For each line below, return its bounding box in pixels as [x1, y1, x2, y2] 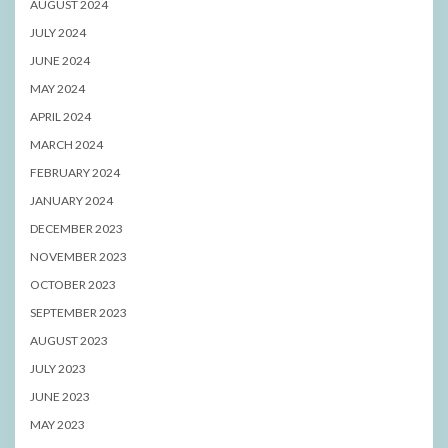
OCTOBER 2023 [30, 276, 116, 292]
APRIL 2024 [30, 108, 91, 124]
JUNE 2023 [30, 388, 90, 404]
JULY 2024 [30, 24, 86, 40]
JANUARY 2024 [30, 192, 113, 208]
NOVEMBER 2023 [30, 248, 127, 264]
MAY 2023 [30, 416, 85, 432]
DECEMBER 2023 [30, 220, 123, 236]
